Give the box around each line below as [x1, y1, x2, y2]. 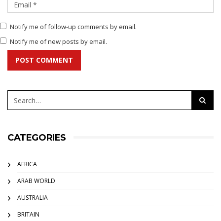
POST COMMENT [15, 55, 73, 65]
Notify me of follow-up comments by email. [10, 22, 137, 32]
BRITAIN [17, 210, 39, 219]
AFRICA [17, 160, 37, 169]
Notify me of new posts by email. [10, 37, 107, 46]
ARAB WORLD [17, 177, 55, 185]
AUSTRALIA [17, 193, 48, 202]
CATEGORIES [7, 132, 66, 144]
